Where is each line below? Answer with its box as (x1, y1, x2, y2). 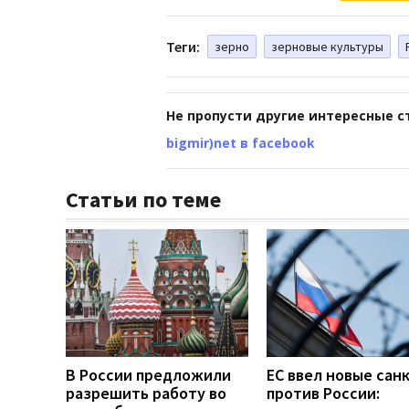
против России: (267, 382, 380, 404)
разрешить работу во (66, 382, 226, 404)
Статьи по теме (66, 184, 221, 214)
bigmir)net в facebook (166, 133, 315, 152)
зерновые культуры (271, 37, 383, 55)
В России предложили (66, 363, 231, 385)
